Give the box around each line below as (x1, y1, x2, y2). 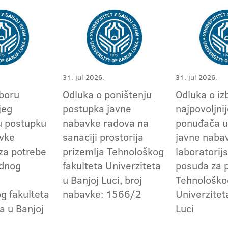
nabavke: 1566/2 (63, 186, 142, 201)
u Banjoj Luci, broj (63, 172, 142, 187)
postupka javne (63, 101, 132, 116)
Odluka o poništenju (63, 87, 152, 101)
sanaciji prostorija (63, 129, 144, 144)
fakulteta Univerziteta (63, 158, 161, 173)
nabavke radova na (63, 115, 149, 130)
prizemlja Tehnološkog (63, 144, 164, 158)
